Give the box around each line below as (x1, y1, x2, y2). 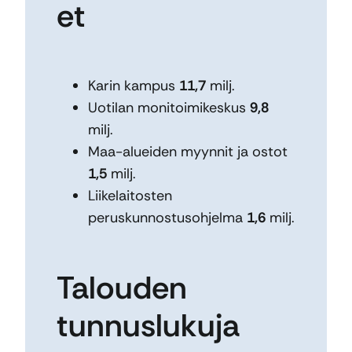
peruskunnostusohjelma (88, 208, 247, 228)
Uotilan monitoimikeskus (88, 98, 250, 118)
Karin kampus (88, 76, 179, 96)
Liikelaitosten (88, 186, 172, 206)
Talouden (57, 267, 187, 309)
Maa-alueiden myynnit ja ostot (88, 142, 288, 162)
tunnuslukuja (57, 305, 240, 346)
